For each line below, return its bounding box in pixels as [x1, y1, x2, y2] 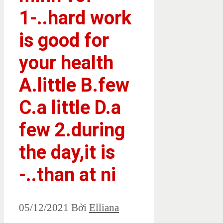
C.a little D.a [19, 96, 121, 118]
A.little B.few [19, 74, 129, 96]
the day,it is [19, 141, 115, 163]
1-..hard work [19, 6, 131, 29]
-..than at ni [19, 163, 116, 186]
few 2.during [19, 118, 125, 141]
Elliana [89, 202, 119, 214]
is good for [19, 29, 109, 51]
